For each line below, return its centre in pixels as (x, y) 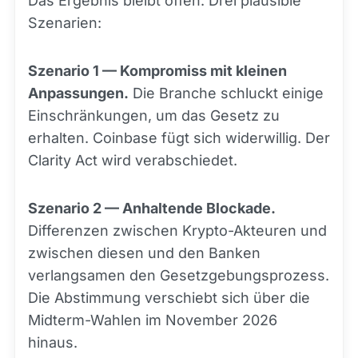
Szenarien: (65, 23)
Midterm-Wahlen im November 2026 (153, 320)
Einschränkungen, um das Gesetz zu (154, 115)
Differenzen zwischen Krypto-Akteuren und (177, 231)
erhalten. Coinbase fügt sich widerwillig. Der (179, 138)
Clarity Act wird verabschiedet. (133, 160)
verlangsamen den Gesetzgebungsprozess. (179, 275)
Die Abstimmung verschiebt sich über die (169, 298)
